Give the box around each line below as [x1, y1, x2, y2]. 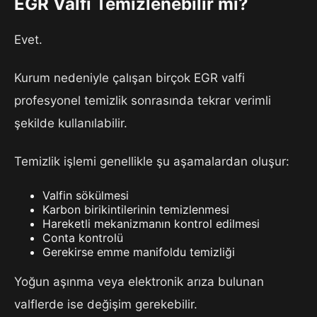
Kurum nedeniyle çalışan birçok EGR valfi [14, 70, 245, 85]
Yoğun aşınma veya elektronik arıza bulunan [14, 274, 264, 289]
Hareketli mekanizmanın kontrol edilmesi [42, 216, 260, 231]
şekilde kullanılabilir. [14, 115, 127, 130]
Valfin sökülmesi [42, 188, 129, 202]
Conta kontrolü [42, 230, 123, 245]
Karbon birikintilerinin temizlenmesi [42, 202, 229, 217]
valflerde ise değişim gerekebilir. [14, 296, 197, 311]
